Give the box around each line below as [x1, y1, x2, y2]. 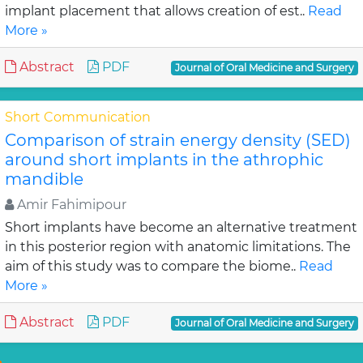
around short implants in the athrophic [5, 150, 323, 169]
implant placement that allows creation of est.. [5, 3, 308, 19]
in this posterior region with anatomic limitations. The [5, 239, 351, 254]
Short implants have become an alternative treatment [5, 220, 357, 235]
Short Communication [5, 109, 151, 125]
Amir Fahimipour [14, 197, 126, 212]
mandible [5, 169, 83, 189]
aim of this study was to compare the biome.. [5, 258, 299, 274]
